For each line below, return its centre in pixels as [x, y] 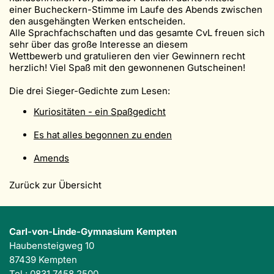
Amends [51, 158]
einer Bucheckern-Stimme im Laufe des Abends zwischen [136, 9]
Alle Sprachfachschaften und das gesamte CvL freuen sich [137, 32]
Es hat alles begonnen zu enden [103, 135]
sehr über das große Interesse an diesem [100, 44]
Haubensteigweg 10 [52, 245]
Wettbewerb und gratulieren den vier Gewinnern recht [127, 56]
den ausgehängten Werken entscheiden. [97, 21]
